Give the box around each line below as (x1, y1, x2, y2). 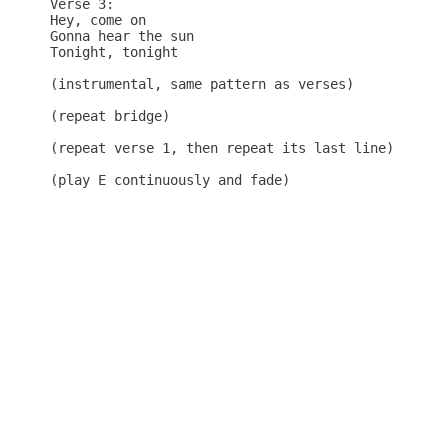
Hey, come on (50, 12, 146, 29)
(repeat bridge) (50, 108, 170, 125)
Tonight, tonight (50, 44, 178, 61)
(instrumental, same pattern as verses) (50, 76, 354, 93)
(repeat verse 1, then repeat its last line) (50, 140, 394, 157)
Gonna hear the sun (50, 28, 194, 45)
